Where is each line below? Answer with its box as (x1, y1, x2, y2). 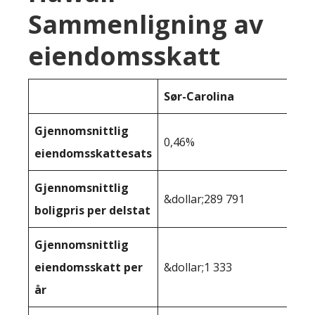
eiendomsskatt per (34, 259, 143, 275)
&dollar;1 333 (164, 259, 232, 275)
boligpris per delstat (34, 202, 150, 218)
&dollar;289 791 (164, 191, 245, 207)
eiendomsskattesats (34, 146, 152, 161)
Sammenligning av (28, 7, 263, 41)
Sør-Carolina (164, 89, 234, 104)
